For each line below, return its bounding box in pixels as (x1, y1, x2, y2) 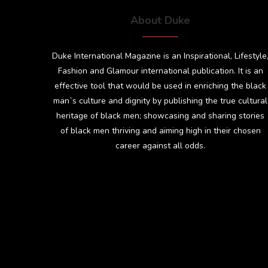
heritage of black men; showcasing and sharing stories (56, 109, 265, 121)
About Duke (130, 13, 191, 28)
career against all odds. (115, 139, 206, 151)
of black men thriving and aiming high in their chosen (60, 124, 261, 136)
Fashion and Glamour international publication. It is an (57, 65, 263, 77)
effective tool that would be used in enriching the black (54, 80, 267, 92)
